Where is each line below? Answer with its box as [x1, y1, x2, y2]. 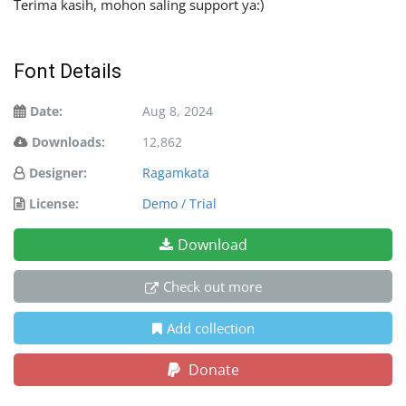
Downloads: [32, 133, 105, 151]
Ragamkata [142, 164, 209, 182]
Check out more [162, 277, 262, 296]
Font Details [14, 60, 121, 83]
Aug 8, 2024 [142, 102, 213, 121]
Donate [184, 360, 239, 381]
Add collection [166, 319, 255, 338]
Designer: [29, 164, 87, 182]
